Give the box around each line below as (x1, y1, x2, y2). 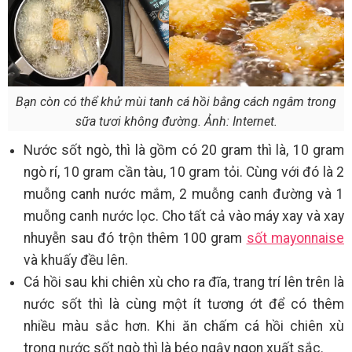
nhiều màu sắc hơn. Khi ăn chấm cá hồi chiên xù (24, 317, 344, 334)
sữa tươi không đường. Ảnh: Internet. (75, 113, 277, 129)
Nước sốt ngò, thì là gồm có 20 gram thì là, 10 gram (24, 141, 344, 158)
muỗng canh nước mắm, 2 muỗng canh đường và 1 (24, 185, 344, 202)
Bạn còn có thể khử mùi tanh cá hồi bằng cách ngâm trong (16, 93, 336, 109)
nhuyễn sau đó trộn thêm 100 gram (24, 229, 247, 246)
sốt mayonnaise (246, 229, 344, 246)
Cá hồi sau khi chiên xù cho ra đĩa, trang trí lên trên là (24, 273, 344, 290)
